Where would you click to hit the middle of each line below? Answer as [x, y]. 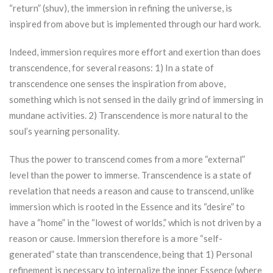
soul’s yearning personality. [64, 131]
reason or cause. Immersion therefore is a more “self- [116, 239]
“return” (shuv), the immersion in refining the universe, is [121, 8]
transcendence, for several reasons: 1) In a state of [112, 68]
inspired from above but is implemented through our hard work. [135, 24]
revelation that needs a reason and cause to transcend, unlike [132, 191]
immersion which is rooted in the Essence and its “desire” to [127, 207]
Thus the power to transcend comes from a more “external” [127, 159]
